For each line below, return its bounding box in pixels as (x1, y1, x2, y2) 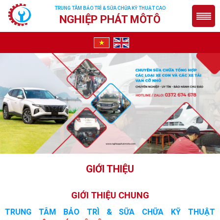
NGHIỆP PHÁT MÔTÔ (59, 13, 161, 26)
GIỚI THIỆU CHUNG (71, 190, 149, 200)
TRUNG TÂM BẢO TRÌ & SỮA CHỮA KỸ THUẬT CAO (54, 5, 165, 11)
